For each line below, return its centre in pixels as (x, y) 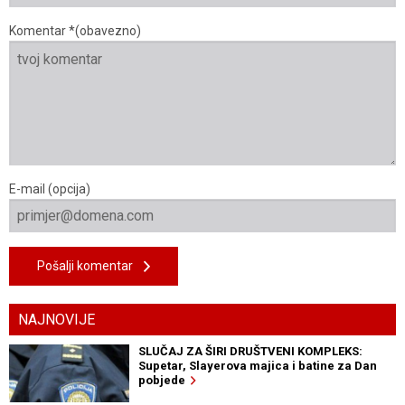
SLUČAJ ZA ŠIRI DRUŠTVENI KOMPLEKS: (250, 352)
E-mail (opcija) (50, 189)
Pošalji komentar (90, 266)
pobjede (164, 381)
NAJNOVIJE (57, 320)
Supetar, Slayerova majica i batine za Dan (257, 366)
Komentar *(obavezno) (75, 31)
